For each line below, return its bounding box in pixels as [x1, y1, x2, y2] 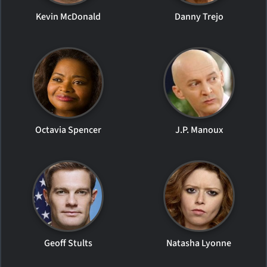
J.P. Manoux [175, 123, 223, 136]
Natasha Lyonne [166, 236, 232, 250]
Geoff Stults [44, 236, 92, 250]
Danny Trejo [174, 10, 223, 23]
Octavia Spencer [35, 123, 101, 136]
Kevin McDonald [35, 10, 101, 23]
